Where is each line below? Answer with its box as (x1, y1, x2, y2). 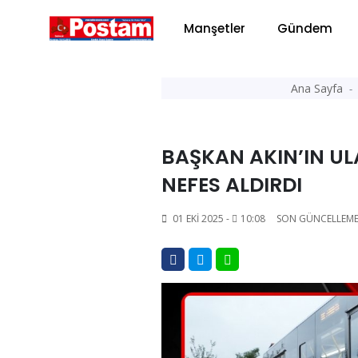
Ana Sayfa (291, 81, 343, 96)
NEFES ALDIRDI (161, 171, 302, 199)
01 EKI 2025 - (170, 212, 232, 225)
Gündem (277, 20, 332, 37)
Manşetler (184, 20, 245, 37)
